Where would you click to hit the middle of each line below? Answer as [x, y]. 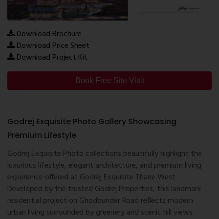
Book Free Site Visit [109, 81]
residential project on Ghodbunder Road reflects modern [100, 201]
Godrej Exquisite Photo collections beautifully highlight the [105, 154]
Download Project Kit [52, 58]
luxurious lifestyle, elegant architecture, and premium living [104, 166]
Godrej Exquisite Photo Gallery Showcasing [92, 122]
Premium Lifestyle [42, 135]
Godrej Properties [124, 189]
